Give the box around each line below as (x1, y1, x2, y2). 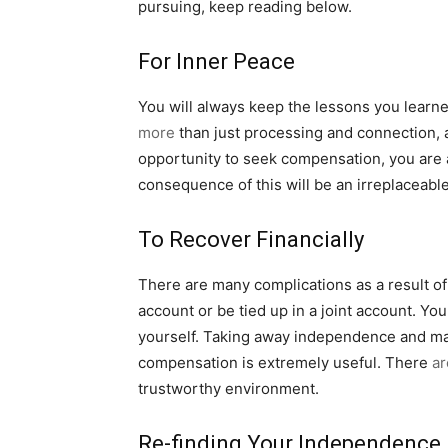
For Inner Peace (138, 49, 295, 75)
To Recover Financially (138, 227, 364, 253)
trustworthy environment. (138, 379, 319, 399)
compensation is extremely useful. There (138, 353, 432, 373)
